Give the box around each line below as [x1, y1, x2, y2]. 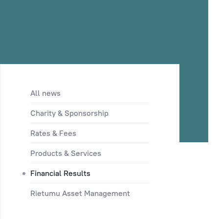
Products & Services [30, 148, 102, 158]
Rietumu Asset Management [30, 188, 131, 198]
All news [30, 88, 61, 98]
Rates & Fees [30, 128, 77, 138]
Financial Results [30, 168, 91, 178]
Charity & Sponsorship [30, 108, 109, 118]
